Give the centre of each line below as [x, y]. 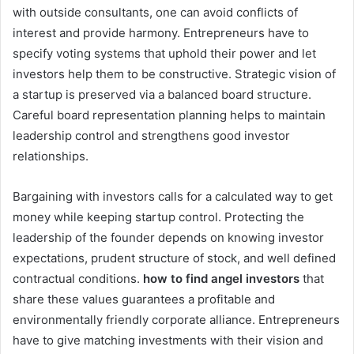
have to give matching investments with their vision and [168, 341]
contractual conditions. [78, 279]
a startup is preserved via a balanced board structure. [162, 95]
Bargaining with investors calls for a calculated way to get [173, 197]
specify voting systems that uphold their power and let [164, 54]
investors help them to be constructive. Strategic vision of [174, 74]
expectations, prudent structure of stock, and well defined [174, 258]
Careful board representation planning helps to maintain [169, 115]
